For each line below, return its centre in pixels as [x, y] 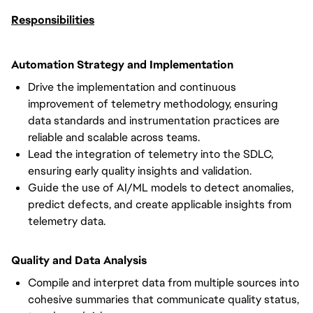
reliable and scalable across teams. [114, 137]
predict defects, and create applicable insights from [160, 204]
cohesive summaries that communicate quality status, [163, 299]
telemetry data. [67, 221]
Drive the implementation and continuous [132, 87]
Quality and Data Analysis [79, 260]
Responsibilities [53, 20]
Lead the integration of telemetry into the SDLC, [151, 154]
